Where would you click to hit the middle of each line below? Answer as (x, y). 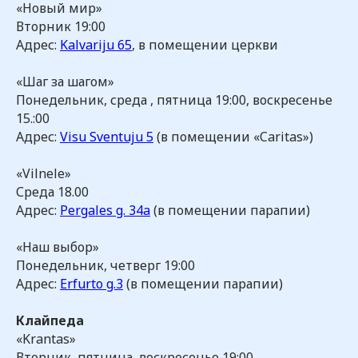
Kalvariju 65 (96, 45)
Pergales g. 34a (105, 210)
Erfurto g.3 (91, 284)
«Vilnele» (44, 173)
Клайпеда (50, 320)
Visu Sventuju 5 (107, 137)
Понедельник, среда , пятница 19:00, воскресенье (174, 100)
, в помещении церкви (205, 45)
